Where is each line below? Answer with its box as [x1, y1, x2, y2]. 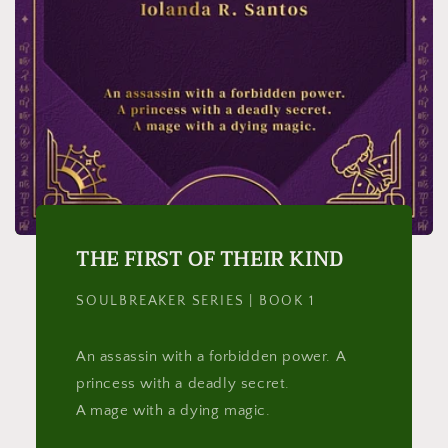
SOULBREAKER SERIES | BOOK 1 [75, 292, 315, 309]
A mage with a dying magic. [75, 401, 271, 419]
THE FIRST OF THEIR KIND [75, 241, 343, 277]
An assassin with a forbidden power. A [75, 347, 346, 365]
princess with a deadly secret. [75, 374, 290, 392]
